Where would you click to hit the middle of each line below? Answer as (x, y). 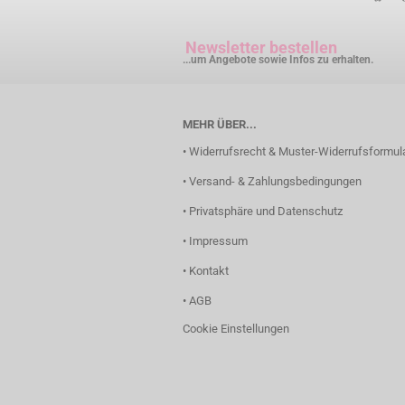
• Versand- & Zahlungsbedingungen (272, 181)
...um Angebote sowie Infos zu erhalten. (278, 60)
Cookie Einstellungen (236, 329)
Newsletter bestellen (261, 47)
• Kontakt (206, 271)
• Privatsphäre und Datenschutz (263, 211)
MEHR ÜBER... (220, 124)
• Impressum (215, 241)
